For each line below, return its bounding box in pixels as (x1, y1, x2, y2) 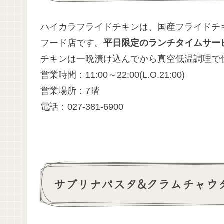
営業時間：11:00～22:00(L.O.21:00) (40, 69, 185, 80)
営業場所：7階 (40, 85, 99, 96)
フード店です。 (40, 37, 103, 48)
